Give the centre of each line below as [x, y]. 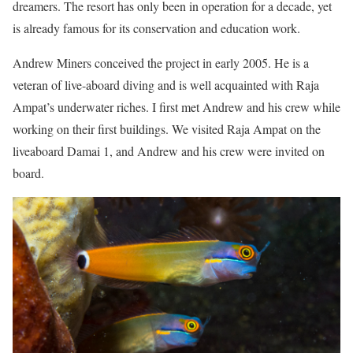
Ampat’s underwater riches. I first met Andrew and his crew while [176, 106]
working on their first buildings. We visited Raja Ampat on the [167, 128]
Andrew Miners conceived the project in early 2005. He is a [161, 62]
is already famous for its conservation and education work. [156, 28]
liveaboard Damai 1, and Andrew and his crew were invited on [169, 150]
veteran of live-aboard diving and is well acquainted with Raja [166, 84]
